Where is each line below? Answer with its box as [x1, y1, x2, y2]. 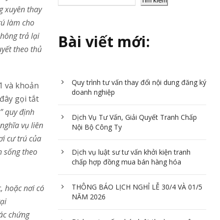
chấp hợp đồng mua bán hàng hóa [71, 157, 181, 166]
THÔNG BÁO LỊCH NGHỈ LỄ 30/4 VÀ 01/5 [71, 182, 202, 192]
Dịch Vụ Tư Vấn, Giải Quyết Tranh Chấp [71, 112, 197, 122]
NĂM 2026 [71, 192, 106, 201]
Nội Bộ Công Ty [71, 122, 122, 132]
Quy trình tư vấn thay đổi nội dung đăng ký [71, 77, 206, 87]
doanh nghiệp [71, 87, 115, 97]
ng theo [12, 146, 37, 157]
